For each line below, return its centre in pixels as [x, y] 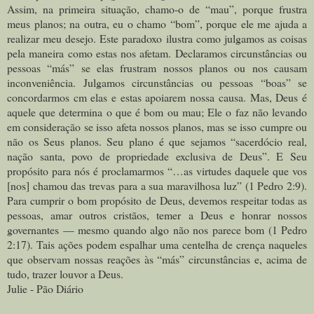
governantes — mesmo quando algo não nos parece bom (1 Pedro [157, 229]
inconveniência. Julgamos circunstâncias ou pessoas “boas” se [157, 82]
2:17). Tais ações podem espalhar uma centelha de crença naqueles [157, 244]
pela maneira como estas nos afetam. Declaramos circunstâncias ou [157, 53]
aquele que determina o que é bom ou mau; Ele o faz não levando [157, 111]
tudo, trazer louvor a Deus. [65, 273]
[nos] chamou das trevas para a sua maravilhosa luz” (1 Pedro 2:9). [157, 185]
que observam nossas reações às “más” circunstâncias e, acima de [157, 259]
